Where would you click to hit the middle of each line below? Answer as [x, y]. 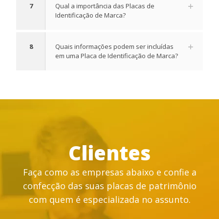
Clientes [109, 153]
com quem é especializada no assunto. [109, 200]
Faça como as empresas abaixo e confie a [109, 172]
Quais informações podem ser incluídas [114, 47]
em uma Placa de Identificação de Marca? [117, 56]
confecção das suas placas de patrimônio [109, 186]
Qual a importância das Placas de [105, 6]
